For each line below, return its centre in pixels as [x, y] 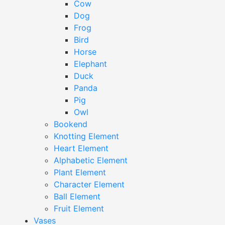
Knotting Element [87, 136]
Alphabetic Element [91, 160]
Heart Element [81, 148]
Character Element [89, 185]
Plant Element [80, 173]
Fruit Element [79, 209]
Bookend [71, 124]
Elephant [91, 64]
